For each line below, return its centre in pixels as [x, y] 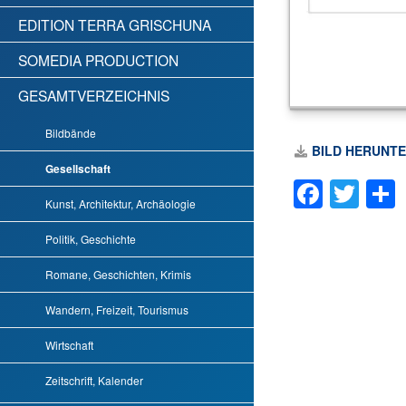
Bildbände [71, 133]
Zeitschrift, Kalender [94, 380]
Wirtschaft [69, 345]
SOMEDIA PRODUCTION [98, 60]
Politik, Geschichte [91, 239]
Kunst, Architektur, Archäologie [121, 203]
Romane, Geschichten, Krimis [118, 274]
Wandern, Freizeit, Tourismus [117, 309]
